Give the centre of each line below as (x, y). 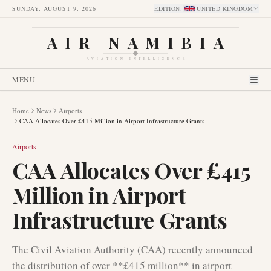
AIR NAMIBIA (135, 42)
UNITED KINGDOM (225, 8)
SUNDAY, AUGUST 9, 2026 (54, 8)
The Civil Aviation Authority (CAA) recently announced (132, 250)
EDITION (167, 8)
